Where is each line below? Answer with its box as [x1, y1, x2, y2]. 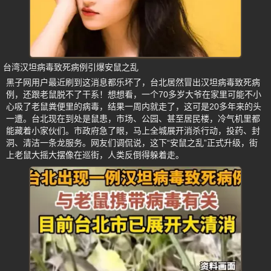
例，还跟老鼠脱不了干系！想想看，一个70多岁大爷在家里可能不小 [6, 89, 261, 99]
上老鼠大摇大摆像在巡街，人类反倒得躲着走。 [6, 149, 184, 160]
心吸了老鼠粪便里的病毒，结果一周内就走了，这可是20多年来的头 [6, 101, 261, 111]
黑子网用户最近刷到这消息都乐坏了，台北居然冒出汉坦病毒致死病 [6, 77, 260, 87]
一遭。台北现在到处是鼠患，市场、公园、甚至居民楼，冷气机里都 [6, 113, 260, 123]
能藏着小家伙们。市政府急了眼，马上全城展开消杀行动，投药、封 [6, 125, 260, 135]
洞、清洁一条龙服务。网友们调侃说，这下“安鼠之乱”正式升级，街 [6, 137, 258, 148]
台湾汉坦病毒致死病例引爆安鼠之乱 [3, 62, 139, 72]
